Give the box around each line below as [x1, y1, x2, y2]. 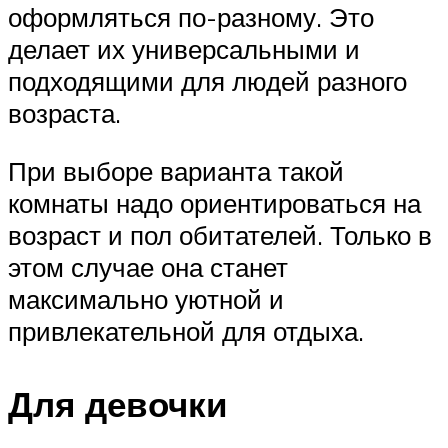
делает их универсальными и [8, 32, 360, 65]
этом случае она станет [8, 250, 288, 283]
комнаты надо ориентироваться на [8, 186, 421, 219]
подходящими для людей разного [8, 64, 407, 97]
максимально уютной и [8, 282, 284, 315]
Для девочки [8, 381, 228, 426]
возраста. [8, 96, 121, 129]
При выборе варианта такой [8, 154, 344, 187]
